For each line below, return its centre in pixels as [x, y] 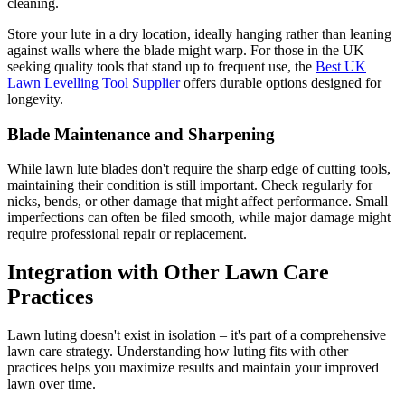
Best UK [341, 66]
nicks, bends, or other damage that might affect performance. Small [198, 202]
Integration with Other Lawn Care [168, 273]
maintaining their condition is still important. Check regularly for [190, 185]
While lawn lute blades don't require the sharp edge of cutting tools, [199, 169]
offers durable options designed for [281, 82]
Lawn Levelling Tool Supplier [94, 82]
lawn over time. [52, 384]
